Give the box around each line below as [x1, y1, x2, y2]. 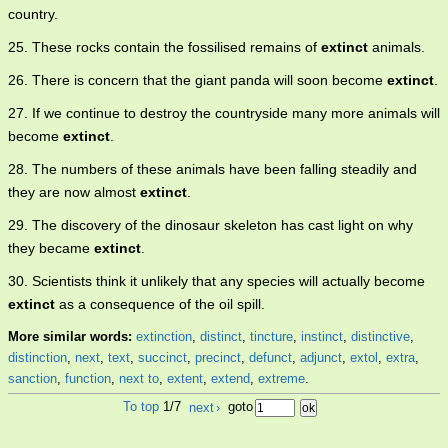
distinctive [351, 329, 410, 345]
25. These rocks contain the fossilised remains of [8, 39, 321, 56]
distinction [8, 350, 67, 366]
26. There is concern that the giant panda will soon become [8, 72, 387, 89]
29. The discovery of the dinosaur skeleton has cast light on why [8, 217, 413, 234]
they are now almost [8, 184, 140, 201]
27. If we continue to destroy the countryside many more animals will [8, 105, 440, 122]
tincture [250, 329, 293, 345]
